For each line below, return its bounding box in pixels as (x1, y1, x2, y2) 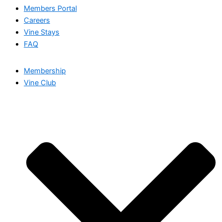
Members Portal (24, 4, 77, 13)
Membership (24, 66, 66, 75)
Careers (24, 16, 50, 25)
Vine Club (24, 78, 56, 87)
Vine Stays (24, 28, 59, 37)
